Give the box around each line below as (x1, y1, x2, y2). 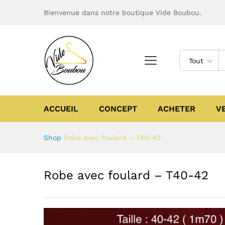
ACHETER (158, 104, 195, 114)
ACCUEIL (44, 104, 78, 114)
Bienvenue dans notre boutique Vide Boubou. (44, 9, 201, 17)
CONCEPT (99, 104, 137, 114)
